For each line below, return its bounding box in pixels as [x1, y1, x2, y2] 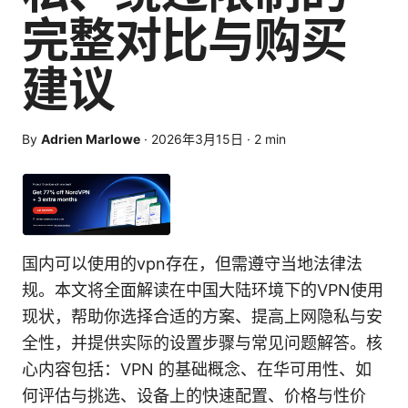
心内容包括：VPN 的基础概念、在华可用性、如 [22, 360, 372, 380]
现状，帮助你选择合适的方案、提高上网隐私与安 [22, 307, 382, 327]
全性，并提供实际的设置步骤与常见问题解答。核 [22, 333, 382, 353]
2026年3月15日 [151, 131, 243, 147]
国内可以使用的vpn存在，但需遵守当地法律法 [22, 254, 362, 274]
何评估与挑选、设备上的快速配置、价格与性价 [22, 386, 366, 406]
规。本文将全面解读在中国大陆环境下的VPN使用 [22, 280, 383, 301]
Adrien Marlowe [41, 131, 140, 147]
